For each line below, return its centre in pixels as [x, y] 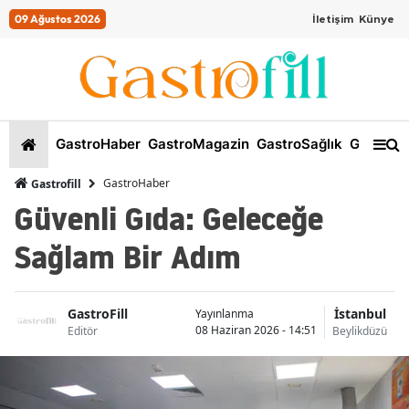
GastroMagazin [197, 144]
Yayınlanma [225, 313]
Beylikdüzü [360, 331]
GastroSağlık [298, 144]
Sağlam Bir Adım [128, 257]
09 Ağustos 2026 [58, 19]
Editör [83, 331]
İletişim [333, 19]
